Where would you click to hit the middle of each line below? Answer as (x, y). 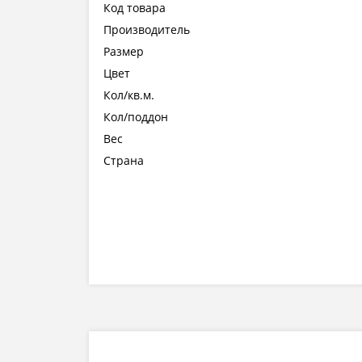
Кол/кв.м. (129, 95)
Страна (124, 161)
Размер (124, 52)
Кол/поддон (136, 117)
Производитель (147, 30)
